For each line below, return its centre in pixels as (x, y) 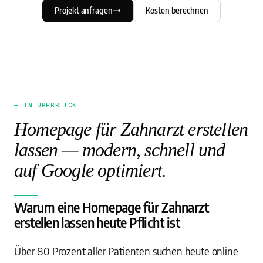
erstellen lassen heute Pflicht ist (97, 222)
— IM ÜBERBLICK (46, 105)
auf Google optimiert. (90, 170)
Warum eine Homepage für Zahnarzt (112, 207)
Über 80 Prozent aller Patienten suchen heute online (126, 251)
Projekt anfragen (84, 10)
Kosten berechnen (177, 10)
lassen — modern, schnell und (120, 150)
